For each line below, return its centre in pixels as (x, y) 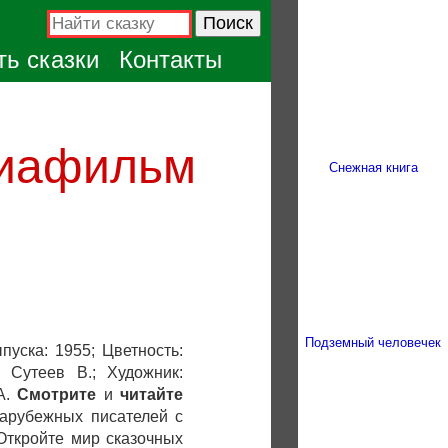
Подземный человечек (373, 342)
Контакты (170, 59)
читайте (152, 394)
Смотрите (57, 394)
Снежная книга (373, 167)
